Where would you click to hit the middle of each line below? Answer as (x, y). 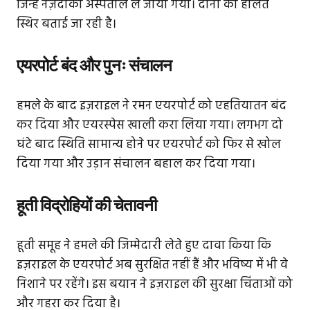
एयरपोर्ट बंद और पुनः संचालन (94, 66)
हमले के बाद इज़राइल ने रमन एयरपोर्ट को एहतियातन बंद (152, 107)
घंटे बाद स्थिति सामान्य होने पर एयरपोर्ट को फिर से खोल (149, 145)
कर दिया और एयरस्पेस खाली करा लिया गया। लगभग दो (150, 126)
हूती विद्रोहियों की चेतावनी (86, 206)
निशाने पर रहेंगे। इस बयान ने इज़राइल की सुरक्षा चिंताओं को (155, 285)
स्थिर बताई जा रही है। (66, 25)
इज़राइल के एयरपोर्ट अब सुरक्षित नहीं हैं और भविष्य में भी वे (152, 266)
